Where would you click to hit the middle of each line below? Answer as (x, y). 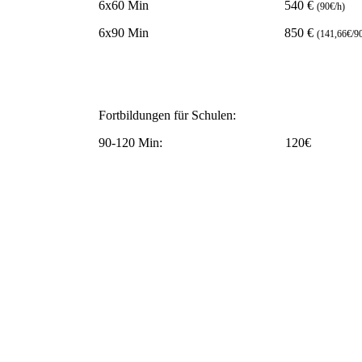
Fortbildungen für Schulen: (167, 116)
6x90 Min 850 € (208, 33)
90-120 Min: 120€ (205, 143)
